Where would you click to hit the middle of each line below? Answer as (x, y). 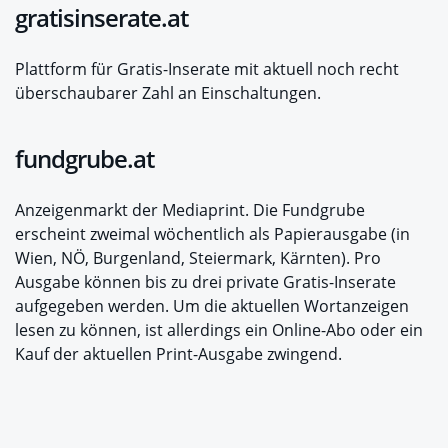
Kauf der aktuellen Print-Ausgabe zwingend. (178, 354)
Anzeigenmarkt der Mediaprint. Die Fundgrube (190, 210)
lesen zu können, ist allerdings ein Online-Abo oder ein (219, 330)
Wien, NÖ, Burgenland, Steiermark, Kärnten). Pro (198, 258)
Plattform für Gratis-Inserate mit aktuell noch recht (207, 69)
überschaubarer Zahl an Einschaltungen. (168, 93)
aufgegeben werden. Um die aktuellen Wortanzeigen (212, 306)
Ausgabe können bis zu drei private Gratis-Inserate (205, 282)
